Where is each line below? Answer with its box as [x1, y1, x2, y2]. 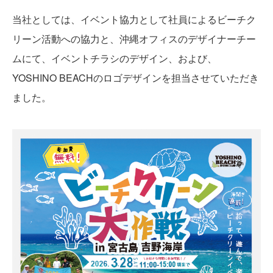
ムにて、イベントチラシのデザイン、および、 [12, 51, 217, 65]
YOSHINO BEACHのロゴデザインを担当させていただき [12, 71, 259, 85]
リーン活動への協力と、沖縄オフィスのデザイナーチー [12, 32, 256, 46]
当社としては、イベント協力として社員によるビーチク [12, 12, 256, 26]
